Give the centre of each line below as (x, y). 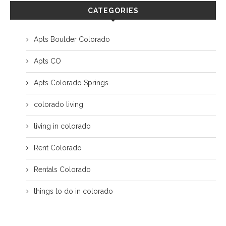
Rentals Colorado (62, 169)
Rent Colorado (58, 148)
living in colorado (62, 126)
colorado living (59, 104)
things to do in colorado (73, 191)
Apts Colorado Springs (71, 82)
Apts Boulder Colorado (72, 39)
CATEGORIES (113, 10)
